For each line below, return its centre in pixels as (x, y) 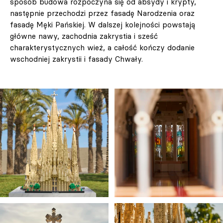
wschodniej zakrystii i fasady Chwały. (76, 59)
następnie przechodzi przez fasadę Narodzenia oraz (102, 13)
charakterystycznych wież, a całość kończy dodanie (102, 48)
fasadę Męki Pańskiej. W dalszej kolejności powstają (103, 25)
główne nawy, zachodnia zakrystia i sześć (84, 36)
